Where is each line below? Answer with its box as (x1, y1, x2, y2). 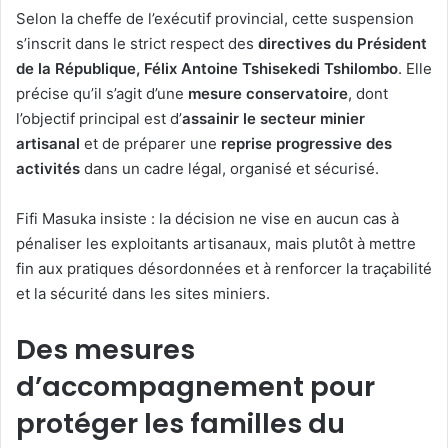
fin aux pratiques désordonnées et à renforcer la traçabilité (16, 259, 432, 278)
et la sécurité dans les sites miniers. (16, 284, 270, 303)
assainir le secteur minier (182, 109, 365, 128)
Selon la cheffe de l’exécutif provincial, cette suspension (16, 9, 414, 28)
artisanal (16, 134, 80, 153)
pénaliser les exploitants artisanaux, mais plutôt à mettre (16, 234, 416, 253)
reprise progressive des (221, 134, 392, 153)
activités (16, 159, 80, 178)
